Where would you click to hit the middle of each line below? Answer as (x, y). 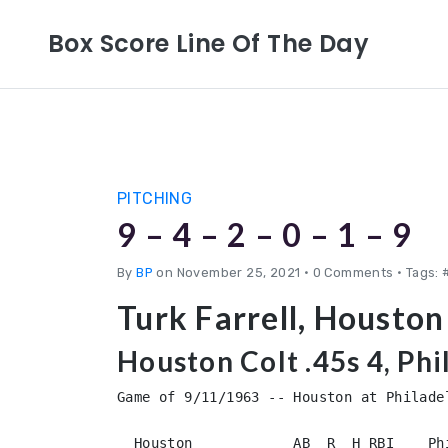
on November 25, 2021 (228, 272)
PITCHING (155, 198)
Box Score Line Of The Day (208, 43)
